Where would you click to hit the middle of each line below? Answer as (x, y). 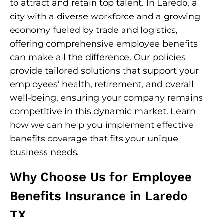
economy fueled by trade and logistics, (94, 30)
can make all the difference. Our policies (98, 57)
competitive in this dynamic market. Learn (103, 111)
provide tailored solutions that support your (104, 71)
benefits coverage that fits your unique (94, 139)
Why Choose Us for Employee (101, 177)
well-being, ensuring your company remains (106, 98)
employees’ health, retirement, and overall (102, 84)
